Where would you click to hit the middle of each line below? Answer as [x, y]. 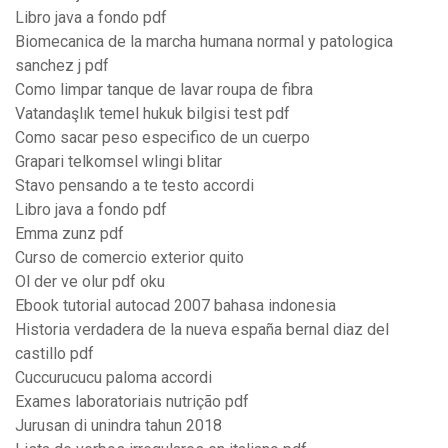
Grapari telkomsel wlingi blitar [118, 162]
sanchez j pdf [62, 66]
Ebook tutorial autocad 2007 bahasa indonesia [175, 306]
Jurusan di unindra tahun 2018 [118, 426]
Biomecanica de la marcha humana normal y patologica [204, 42]
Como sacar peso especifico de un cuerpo [162, 138]
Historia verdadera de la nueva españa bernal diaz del [202, 330]
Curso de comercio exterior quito [129, 258]
